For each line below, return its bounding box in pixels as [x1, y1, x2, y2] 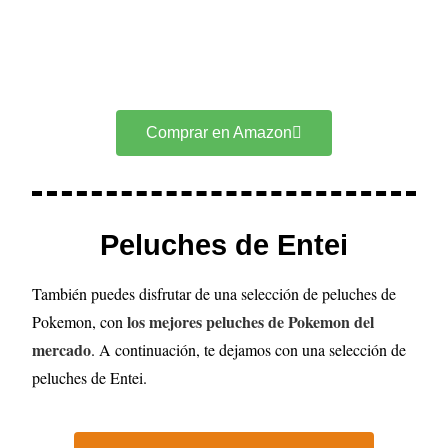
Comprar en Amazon [146, 124, 292, 141]
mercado [32, 337, 92, 361]
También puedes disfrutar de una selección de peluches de [32, 282, 397, 304]
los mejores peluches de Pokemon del [127, 309, 375, 333]
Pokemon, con [32, 310, 128, 332]
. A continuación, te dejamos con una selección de [91, 338, 407, 360]
